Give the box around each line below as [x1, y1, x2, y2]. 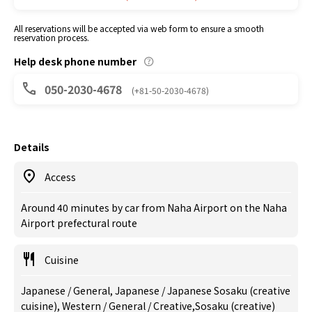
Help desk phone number [14, 54, 136, 68]
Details [14, 140, 49, 154]
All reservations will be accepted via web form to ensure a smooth [14, 22, 264, 34]
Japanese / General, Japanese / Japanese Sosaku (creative [21, 283, 290, 297]
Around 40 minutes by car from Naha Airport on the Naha [21, 201, 287, 214]
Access [45, 170, 76, 184]
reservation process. [14, 31, 89, 43]
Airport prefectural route [21, 216, 137, 230]
